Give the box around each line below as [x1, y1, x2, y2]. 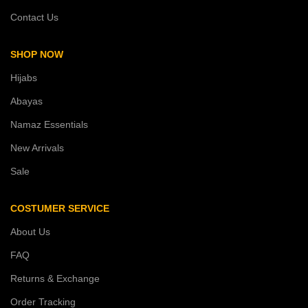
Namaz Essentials [10, 118, 88, 130]
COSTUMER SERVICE [10, 202, 109, 214]
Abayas [10, 95, 43, 107]
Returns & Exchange [10, 272, 100, 284]
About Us [10, 225, 50, 237]
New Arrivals [10, 142, 64, 153]
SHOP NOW [10, 48, 63, 60]
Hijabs [10, 71, 37, 83]
